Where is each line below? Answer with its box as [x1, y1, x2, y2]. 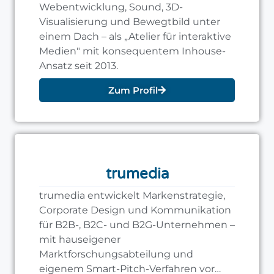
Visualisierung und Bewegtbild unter [39, 16, 220, 28]
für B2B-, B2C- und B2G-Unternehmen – [39, 219, 235, 231]
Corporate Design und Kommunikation [39, 204, 231, 217]
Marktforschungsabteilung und [39, 248, 193, 261]
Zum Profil [108, 84, 158, 97]
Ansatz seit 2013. [39, 60, 118, 72]
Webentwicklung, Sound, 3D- [39, 1, 183, 13]
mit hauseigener [39, 234, 120, 246]
